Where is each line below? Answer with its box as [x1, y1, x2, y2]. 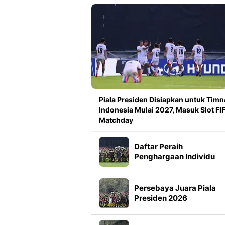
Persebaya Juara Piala [134, 183, 216, 193]
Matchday [99, 116, 133, 125]
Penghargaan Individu [134, 152, 215, 162]
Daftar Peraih [134, 142, 183, 152]
